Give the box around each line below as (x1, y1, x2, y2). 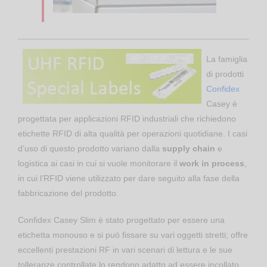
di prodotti (206, 69, 244, 79)
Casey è (206, 99, 237, 109)
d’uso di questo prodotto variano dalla (18, 144, 162, 154)
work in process (179, 159, 244, 169)
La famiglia (206, 54, 247, 64)
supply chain (162, 144, 215, 154)
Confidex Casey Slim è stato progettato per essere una (18, 215, 225, 225)
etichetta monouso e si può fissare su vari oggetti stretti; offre (18, 230, 248, 240)
